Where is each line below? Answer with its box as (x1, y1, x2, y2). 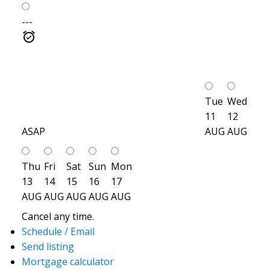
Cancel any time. (21, 209, 94, 223)
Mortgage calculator (21, 254, 114, 268)
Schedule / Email (21, 224, 95, 238)
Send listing (21, 239, 74, 253)
